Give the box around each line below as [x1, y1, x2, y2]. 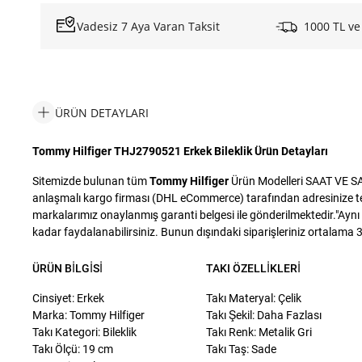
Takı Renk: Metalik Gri [205, 326, 312, 339]
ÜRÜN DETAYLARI [55, 104, 149, 120]
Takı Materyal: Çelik [205, 292, 301, 305]
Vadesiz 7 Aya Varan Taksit [77, 19, 220, 34]
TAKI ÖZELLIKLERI [205, 262, 301, 275]
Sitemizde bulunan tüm [32, 175, 149, 187]
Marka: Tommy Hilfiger [32, 309, 145, 322]
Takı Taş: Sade [205, 343, 276, 356]
